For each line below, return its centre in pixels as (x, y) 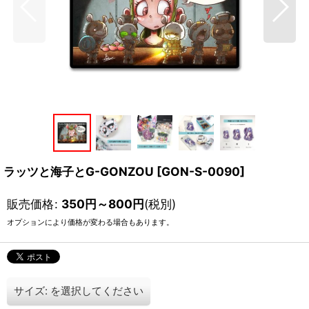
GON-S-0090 (201, 172)
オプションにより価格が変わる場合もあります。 (90, 223)
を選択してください (97, 291)
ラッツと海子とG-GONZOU (79, 172)
